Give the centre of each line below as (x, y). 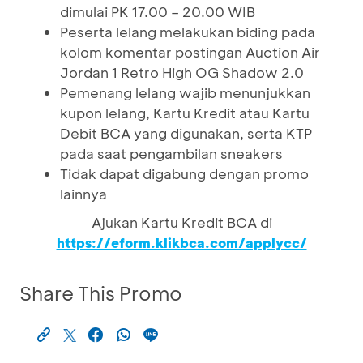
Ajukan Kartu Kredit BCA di (181, 222)
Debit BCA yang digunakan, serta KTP (186, 133)
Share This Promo (101, 293)
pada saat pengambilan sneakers (171, 153)
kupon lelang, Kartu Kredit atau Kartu (185, 113)
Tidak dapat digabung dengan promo (184, 173)
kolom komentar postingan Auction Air (190, 52)
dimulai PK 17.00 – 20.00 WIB (158, 11)
